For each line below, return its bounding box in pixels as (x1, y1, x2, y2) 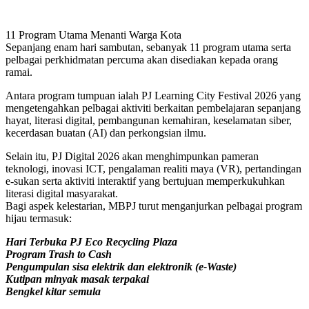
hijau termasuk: (6, 212, 72, 224)
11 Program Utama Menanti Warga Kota (6, 28, 181, 41)
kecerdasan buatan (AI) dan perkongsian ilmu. (6, 126, 206, 139)
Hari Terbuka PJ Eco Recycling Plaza (6, 235, 177, 248)
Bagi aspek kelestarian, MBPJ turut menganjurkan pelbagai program (6, 199, 302, 212)
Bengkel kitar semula (6, 285, 101, 297)
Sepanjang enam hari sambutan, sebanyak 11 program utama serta (6, 41, 291, 53)
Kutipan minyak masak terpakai (6, 272, 149, 285)
